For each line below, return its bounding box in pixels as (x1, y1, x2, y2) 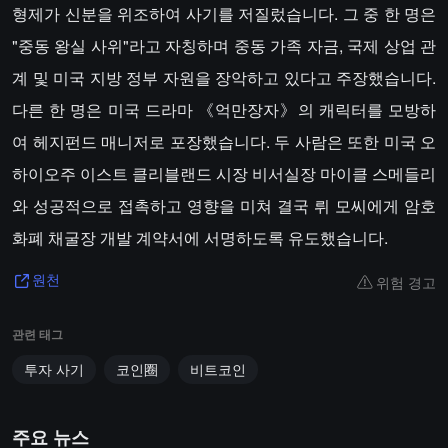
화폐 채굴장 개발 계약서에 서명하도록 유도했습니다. (12, 226, 388, 249)
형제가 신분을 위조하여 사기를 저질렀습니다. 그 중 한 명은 (12, 2, 436, 25)
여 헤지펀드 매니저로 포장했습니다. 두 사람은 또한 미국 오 (12, 130, 436, 153)
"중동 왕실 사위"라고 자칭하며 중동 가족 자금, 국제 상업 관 (12, 34, 436, 57)
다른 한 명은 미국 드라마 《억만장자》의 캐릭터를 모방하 (12, 98, 436, 121)
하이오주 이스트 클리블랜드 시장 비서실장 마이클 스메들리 (12, 162, 436, 185)
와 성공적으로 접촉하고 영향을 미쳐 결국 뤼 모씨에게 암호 (12, 194, 436, 217)
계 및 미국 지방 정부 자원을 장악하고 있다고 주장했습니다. (12, 66, 436, 89)
